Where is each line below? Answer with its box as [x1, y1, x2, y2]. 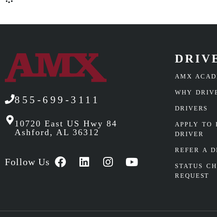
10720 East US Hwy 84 [15, 118, 117, 128]
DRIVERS [175, 105, 208, 112]
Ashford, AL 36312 [15, 127, 99, 137]
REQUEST [175, 172, 210, 180]
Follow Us [5, 156, 50, 167]
